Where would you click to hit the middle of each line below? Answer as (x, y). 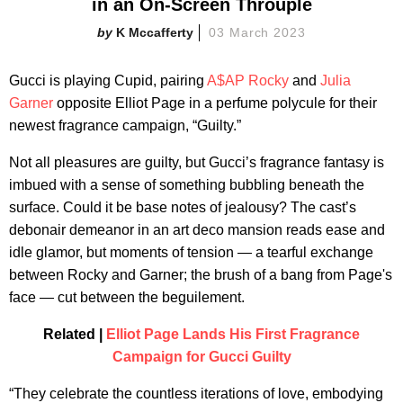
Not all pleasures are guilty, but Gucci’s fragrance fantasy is (197, 162)
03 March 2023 (257, 32)
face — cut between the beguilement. (127, 297)
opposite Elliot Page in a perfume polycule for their (215, 103)
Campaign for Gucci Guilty (201, 356)
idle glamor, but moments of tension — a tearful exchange (191, 252)
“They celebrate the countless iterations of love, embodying (196, 393)
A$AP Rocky (248, 80)
